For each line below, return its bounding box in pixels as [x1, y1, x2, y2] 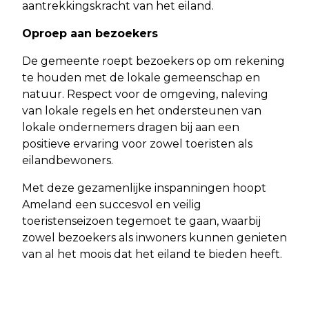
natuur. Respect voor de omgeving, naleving [22, 87, 268, 101]
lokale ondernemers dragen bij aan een [22, 120, 239, 134]
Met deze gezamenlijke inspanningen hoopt [22, 181, 266, 195]
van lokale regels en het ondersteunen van [22, 103, 261, 117]
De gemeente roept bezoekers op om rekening [22, 54, 285, 68]
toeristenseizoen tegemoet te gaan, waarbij [22, 214, 261, 228]
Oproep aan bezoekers [22, 26, 158, 40]
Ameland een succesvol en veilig [22, 197, 201, 211]
